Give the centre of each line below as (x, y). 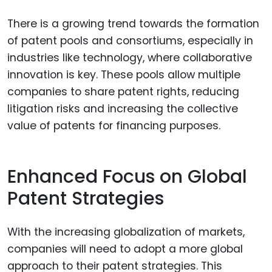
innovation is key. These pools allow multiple (124, 74)
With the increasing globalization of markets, (126, 232)
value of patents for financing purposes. (114, 125)
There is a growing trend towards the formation (133, 23)
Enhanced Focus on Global (127, 177)
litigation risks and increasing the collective (123, 108)
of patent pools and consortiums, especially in (130, 40)
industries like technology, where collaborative (130, 57)
